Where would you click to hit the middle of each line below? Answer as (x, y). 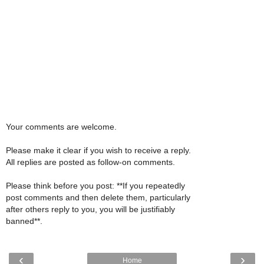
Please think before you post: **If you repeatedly (95, 185)
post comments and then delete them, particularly (98, 197)
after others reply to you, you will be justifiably (90, 209)
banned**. (24, 221)
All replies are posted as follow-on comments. (90, 162)
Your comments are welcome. (61, 126)
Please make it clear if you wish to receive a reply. (98, 150)
